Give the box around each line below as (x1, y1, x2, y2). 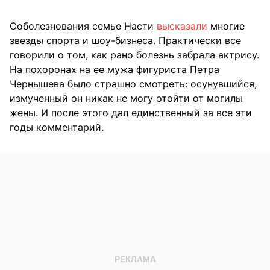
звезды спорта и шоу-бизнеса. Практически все (10, 34, 241, 47)
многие (207, 20, 245, 33)
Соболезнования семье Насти (10, 20, 157, 33)
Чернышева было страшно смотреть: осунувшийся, (10, 78, 257, 90)
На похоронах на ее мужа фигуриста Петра (10, 63, 219, 76)
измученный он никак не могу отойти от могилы (10, 92, 243, 105)
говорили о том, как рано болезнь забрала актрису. (10, 49, 259, 61)
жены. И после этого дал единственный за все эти (10, 107, 252, 119)
